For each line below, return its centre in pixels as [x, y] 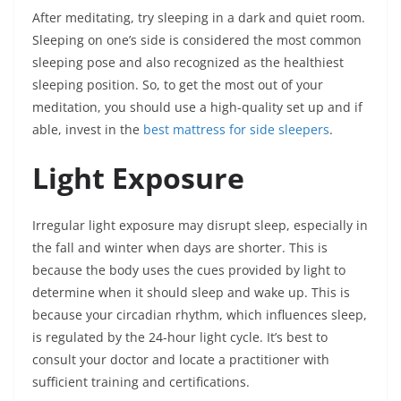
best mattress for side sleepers [236, 129]
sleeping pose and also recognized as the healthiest [188, 62]
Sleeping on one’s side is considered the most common [197, 40]
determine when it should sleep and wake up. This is [191, 292]
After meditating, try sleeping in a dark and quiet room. [199, 17]
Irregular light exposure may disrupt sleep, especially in [200, 225]
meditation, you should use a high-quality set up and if [197, 107]
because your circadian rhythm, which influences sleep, [200, 315]
